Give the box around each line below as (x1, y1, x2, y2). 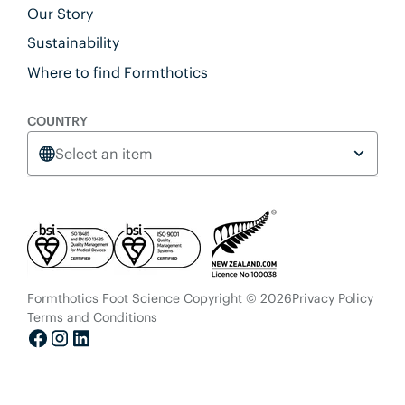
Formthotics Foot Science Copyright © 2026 (26, 290, 292, 307)
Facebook (26, 349, 101, 371)
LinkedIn (70, 349, 135, 371)
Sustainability (26, 33, 119, 52)
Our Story (26, 4, 93, 23)
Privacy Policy (291, 290, 373, 307)
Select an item (54, 145, 153, 164)
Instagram (48, 349, 126, 371)
